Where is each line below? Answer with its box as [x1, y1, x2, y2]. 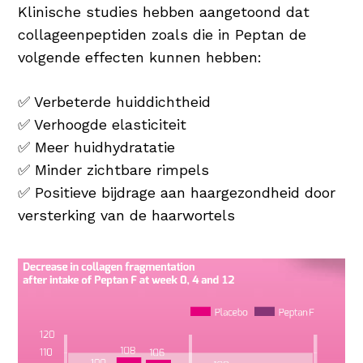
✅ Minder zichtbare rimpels [18, 161, 210, 179]
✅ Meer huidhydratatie [18, 139, 176, 156]
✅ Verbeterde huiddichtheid [18, 93, 211, 111]
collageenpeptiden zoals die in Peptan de [18, 26, 307, 44]
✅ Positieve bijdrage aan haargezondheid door [18, 184, 336, 202]
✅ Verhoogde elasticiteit [18, 116, 187, 134]
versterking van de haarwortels [18, 207, 236, 224]
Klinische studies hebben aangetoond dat [18, 3, 310, 21]
